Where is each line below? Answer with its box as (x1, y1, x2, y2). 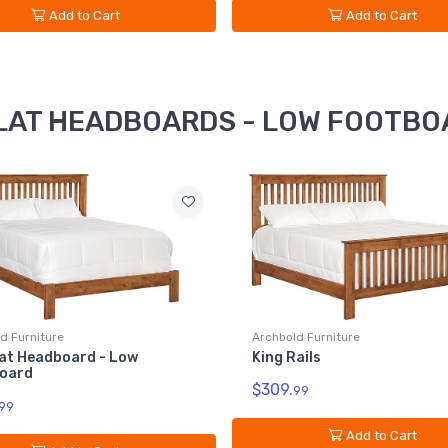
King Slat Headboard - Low (252, 348, 439, 366)
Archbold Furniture (252, 329, 360, 344)
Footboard (252, 364, 329, 382)
